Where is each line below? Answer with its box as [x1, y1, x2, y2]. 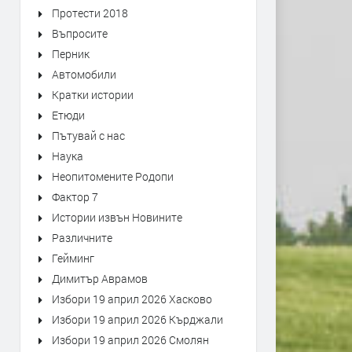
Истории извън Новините [52, 210, 182, 225]
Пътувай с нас [52, 128, 125, 143]
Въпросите [52, 26, 108, 41]
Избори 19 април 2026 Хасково [52, 291, 212, 306]
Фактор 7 [52, 189, 98, 204]
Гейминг [52, 251, 94, 266]
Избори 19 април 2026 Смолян [52, 332, 209, 347]
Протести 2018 [52, 5, 128, 20]
